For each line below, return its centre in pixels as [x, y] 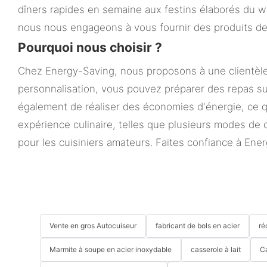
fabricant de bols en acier [198, 226]
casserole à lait [216, 250]
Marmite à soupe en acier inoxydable [111, 250]
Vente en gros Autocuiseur [93, 226]
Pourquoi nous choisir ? [90, 47]
